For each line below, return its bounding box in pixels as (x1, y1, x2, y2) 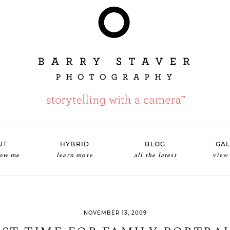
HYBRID (60, 140, 90, 148)
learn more (56, 150, 93, 160)
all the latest (133, 150, 177, 160)
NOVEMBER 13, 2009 (83, 209, 147, 216)
